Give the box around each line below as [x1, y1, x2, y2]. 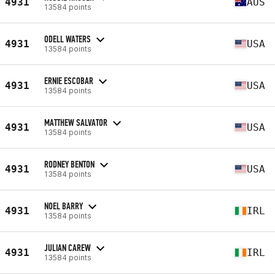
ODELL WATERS [44, 33, 91, 45]
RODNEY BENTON [44, 158, 95, 170]
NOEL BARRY [44, 199, 83, 212]
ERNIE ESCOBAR [44, 74, 93, 87]
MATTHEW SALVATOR [44, 116, 107, 128]
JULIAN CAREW [44, 241, 91, 254]
